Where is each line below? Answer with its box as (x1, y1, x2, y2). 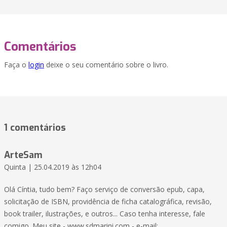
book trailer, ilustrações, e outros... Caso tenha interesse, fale (4, 209, 205, 219)
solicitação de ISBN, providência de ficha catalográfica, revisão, (4, 197, 212, 207)
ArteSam (4, 149, 43, 162)
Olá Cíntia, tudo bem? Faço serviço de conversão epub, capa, (4, 184, 205, 195)
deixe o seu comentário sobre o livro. (44, 60, 168, 70)
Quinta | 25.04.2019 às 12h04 (4, 162, 101, 172)
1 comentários (4, 122, 66, 134)
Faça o (4, 60, 28, 70)
